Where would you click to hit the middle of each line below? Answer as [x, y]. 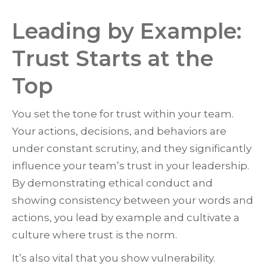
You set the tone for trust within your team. [123, 114]
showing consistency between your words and [133, 201]
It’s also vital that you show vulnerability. [114, 258]
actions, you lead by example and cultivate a [126, 218]
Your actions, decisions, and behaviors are [119, 131]
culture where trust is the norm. [94, 235]
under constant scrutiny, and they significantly [132, 149]
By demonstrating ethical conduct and [112, 183]
